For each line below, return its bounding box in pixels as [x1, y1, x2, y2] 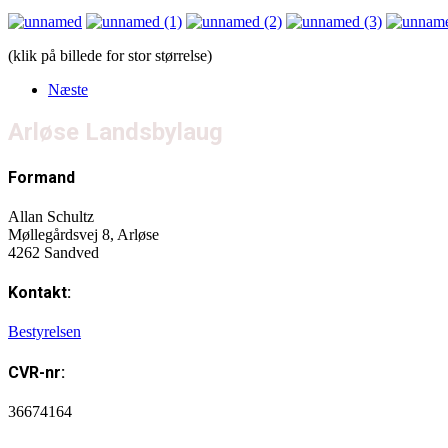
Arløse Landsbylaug [8, 118, 223, 147]
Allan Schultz [8, 207, 94, 225]
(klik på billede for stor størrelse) [8, 46, 212, 64]
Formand [8, 167, 75, 187]
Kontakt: [8, 283, 71, 303]
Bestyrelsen [8, 323, 81, 341]
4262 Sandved [8, 243, 99, 261]
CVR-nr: [8, 362, 65, 382]
